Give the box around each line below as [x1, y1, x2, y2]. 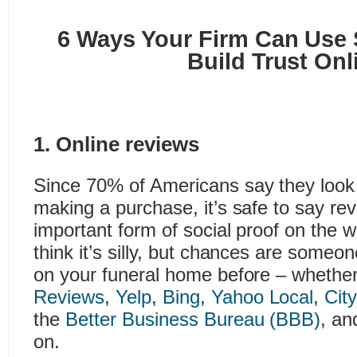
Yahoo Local [210, 286, 314, 308]
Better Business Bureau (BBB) [65, 308, 321, 330]
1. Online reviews [33, 132, 199, 156]
